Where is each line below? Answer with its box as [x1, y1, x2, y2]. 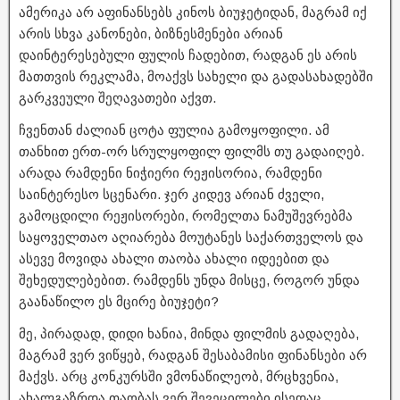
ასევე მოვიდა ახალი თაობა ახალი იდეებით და [19, 250, 329, 266]
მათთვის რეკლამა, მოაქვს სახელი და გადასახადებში [19, 68, 373, 84]
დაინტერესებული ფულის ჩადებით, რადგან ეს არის [19, 46, 357, 62]
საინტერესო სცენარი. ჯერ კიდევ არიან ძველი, [19, 186, 324, 202]
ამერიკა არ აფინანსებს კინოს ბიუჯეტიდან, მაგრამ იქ [19, 4, 367, 20]
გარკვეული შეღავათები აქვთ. [19, 89, 216, 105]
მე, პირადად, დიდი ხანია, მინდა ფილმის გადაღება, [19, 325, 359, 341]
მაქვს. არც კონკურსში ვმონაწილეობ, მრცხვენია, [19, 368, 338, 384]
